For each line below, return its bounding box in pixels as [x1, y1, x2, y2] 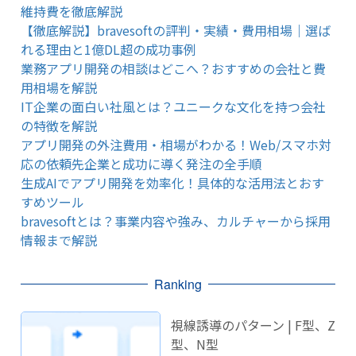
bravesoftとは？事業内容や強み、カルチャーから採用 [20, 211, 331, 230]
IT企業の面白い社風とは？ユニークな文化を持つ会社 [20, 96, 326, 116]
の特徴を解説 [20, 115, 97, 135]
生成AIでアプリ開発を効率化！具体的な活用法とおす [20, 172, 324, 192]
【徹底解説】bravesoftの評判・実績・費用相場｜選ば [20, 20, 331, 40]
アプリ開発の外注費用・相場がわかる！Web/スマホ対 [20, 134, 331, 154]
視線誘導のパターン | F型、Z [171, 315, 336, 335]
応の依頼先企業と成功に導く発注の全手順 [20, 153, 262, 173]
